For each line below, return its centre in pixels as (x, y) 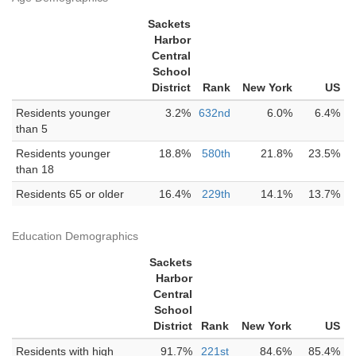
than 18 (35, 169)
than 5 (32, 129)
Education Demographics (75, 236)
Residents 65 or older (70, 194)
